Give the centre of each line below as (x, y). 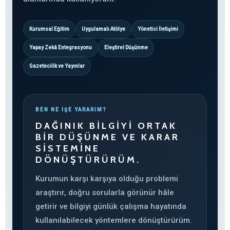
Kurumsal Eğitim (49, 29)
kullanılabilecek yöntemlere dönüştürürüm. (114, 220)
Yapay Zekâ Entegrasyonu (61, 47)
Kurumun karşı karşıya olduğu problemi (107, 179)
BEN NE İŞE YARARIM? (71, 110)
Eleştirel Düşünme (126, 47)
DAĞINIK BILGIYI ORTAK (106, 126)
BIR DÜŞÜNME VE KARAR (108, 137)
